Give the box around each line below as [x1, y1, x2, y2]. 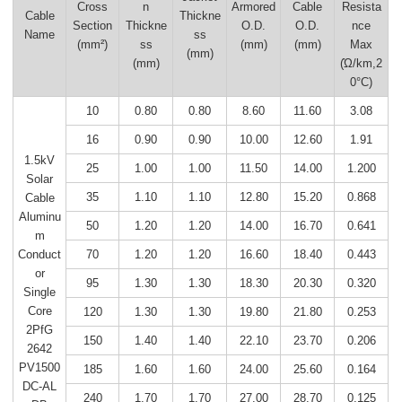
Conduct [18, 248, 62, 261]
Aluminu [18, 210, 61, 223]
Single [23, 285, 57, 299]
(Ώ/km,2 [340, 56, 383, 70]
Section [73, 18, 113, 32]
